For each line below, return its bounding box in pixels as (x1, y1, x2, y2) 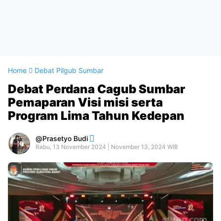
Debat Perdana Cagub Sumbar (8, 82, 185, 96)
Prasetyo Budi (42, 134, 88, 143)
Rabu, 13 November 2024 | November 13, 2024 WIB (36, 143, 178, 150)
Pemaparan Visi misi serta (8, 95, 163, 110)
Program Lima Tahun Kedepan (8, 109, 184, 123)
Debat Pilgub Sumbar (35, 66, 104, 74)
